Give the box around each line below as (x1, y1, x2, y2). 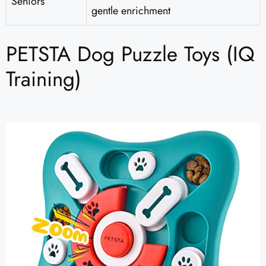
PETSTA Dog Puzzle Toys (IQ (6, 39, 255, 69)
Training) (6, 64, 81, 94)
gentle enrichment (91, 3, 170, 19)
